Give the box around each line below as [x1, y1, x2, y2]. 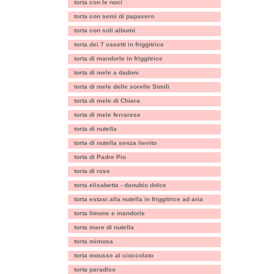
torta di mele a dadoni [74, 69, 139, 76]
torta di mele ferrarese [74, 111, 141, 118]
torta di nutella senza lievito [74, 139, 157, 146]
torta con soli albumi [74, 27, 135, 34]
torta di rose [74, 168, 110, 174]
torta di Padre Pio [74, 154, 126, 160]
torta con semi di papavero [74, 13, 154, 20]
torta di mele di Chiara [74, 97, 140, 104]
